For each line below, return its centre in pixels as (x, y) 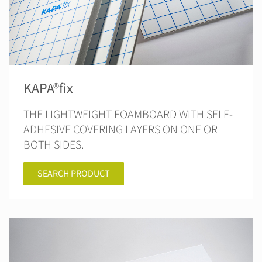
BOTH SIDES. (54, 145)
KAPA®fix (48, 89)
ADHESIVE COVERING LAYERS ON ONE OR (120, 130)
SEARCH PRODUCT (74, 174)
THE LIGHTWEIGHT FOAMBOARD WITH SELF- (128, 115)
